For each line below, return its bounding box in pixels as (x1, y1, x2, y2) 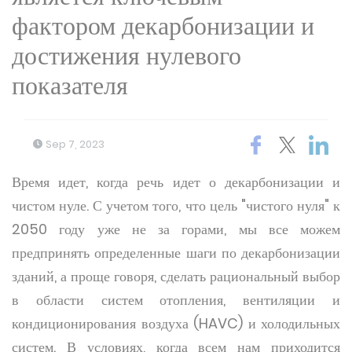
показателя (12, 68, 128, 103)
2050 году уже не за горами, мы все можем (12, 219, 340, 239)
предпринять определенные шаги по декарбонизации (12, 243, 340, 262)
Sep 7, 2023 (43, 137, 104, 151)
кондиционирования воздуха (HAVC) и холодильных (12, 313, 340, 333)
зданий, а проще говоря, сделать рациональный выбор (12, 266, 340, 286)
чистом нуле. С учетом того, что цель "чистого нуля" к (12, 196, 340, 215)
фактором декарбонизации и (12, 8, 314, 43)
